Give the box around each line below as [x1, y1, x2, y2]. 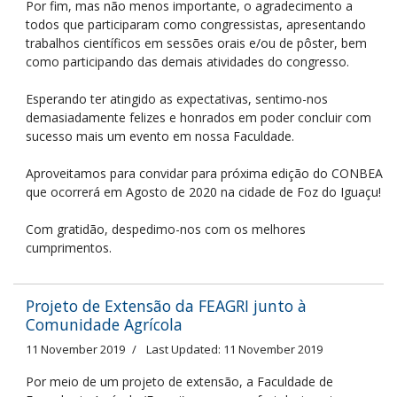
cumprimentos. [26, 239, 112, 256]
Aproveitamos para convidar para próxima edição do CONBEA [26, 165, 383, 182]
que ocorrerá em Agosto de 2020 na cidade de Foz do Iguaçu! [26, 183, 381, 200]
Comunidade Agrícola [26, 314, 183, 335]
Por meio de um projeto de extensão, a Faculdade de [26, 373, 333, 390]
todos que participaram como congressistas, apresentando [26, 16, 366, 33]
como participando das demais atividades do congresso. [26, 53, 349, 70]
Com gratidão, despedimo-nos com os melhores [26, 221, 306, 237]
